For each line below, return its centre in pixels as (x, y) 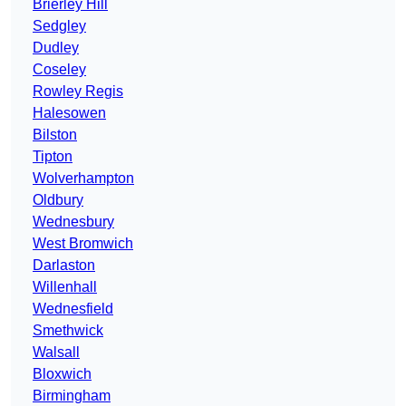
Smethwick (68, 331)
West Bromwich (83, 244)
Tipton (53, 157)
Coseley (59, 70)
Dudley (56, 48)
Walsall (56, 353)
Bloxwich (62, 374)
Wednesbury (73, 222)
